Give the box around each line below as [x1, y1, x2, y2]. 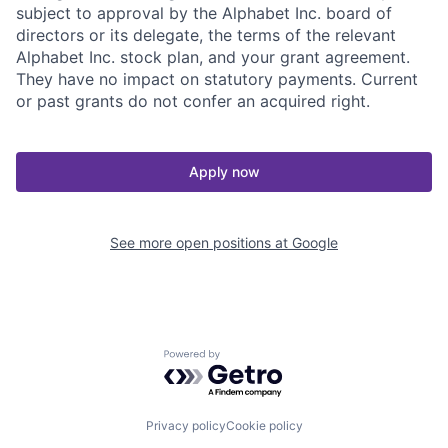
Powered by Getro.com [163, 348, 339, 369]
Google [292, 233, 338, 251]
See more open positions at [110, 233, 292, 251]
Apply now [188, 162, 260, 180]
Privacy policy [145, 418, 226, 434]
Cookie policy [225, 418, 303, 434]
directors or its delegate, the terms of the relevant [16, 24, 396, 45]
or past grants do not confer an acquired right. [16, 90, 370, 111]
